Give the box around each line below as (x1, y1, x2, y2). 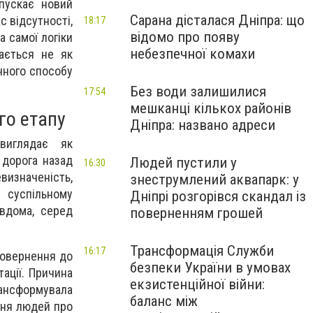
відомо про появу (130, 29, 240, 45)
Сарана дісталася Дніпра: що (130, 12, 305, 29)
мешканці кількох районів (130, 100, 291, 117)
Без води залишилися (130, 83, 266, 100)
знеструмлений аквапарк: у (130, 171, 299, 188)
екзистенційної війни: (130, 276, 265, 293)
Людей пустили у (130, 154, 237, 171)
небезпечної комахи (130, 45, 255, 62)
